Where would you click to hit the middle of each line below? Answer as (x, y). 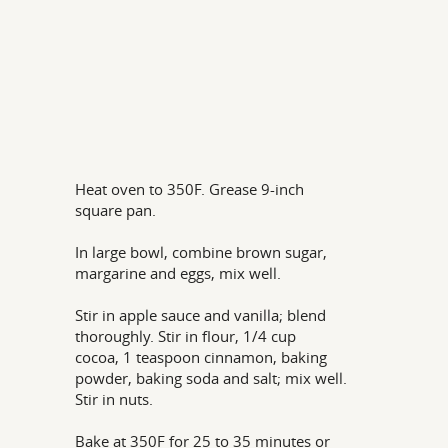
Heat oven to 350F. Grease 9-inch (190, 189)
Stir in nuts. (114, 399)
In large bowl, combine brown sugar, (201, 252)
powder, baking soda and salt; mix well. (211, 378)
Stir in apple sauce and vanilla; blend (201, 315)
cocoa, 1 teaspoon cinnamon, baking (201, 357)
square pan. (116, 210)
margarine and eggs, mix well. (178, 273)
